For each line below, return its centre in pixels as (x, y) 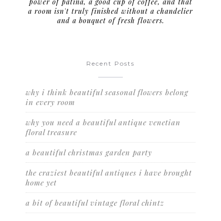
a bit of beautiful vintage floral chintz (95, 203)
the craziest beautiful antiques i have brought (109, 172)
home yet (41, 182)
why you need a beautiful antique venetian (103, 122)
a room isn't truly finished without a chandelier (110, 11)
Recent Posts (110, 63)
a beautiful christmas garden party (89, 152)
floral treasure (52, 132)
